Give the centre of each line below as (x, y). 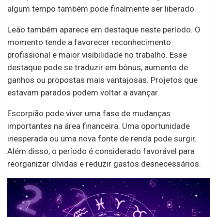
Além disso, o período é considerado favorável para (101, 151)
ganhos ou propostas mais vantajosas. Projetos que (102, 80)
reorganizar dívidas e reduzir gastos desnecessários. (104, 164)
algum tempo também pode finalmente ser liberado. (102, 9)
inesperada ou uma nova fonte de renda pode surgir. (102, 139)
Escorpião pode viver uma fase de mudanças (89, 114)
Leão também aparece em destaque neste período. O (104, 30)
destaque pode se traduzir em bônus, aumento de (98, 68)
